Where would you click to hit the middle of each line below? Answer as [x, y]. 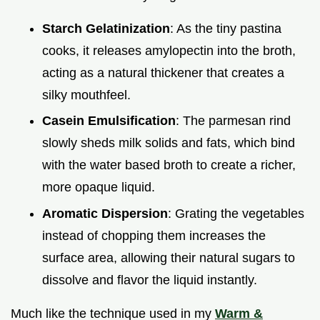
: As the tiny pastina [226, 28]
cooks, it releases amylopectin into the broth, [169, 50]
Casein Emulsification [109, 121]
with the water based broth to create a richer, [169, 165]
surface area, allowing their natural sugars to [169, 257]
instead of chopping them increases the [154, 235]
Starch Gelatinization [106, 28]
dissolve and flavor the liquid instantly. [150, 280]
